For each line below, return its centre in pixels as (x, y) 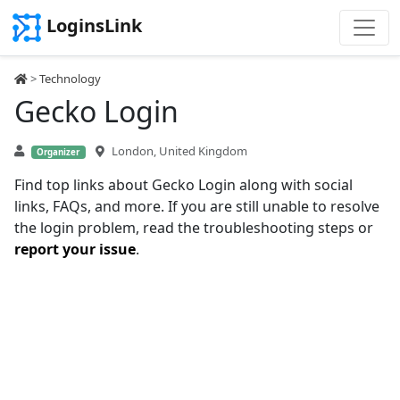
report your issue (75, 249)
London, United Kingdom (179, 151)
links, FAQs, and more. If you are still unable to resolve (197, 206)
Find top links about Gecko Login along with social (183, 185)
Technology (70, 79)
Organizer (58, 152)
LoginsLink (94, 26)
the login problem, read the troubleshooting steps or (194, 228)
